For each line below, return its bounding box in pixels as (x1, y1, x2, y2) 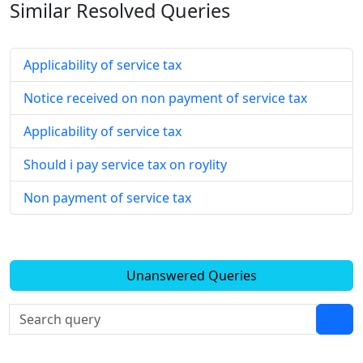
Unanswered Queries (122, 266, 257, 284)
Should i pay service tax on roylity (23, 155, 227, 173)
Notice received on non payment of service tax (23, 88, 307, 107)
